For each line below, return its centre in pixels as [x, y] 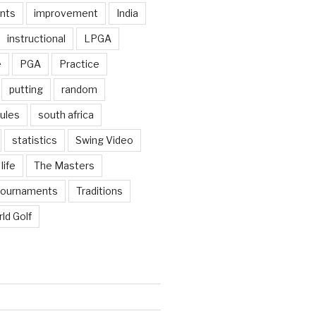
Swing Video [104, 140]
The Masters [64, 166]
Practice [79, 64]
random [79, 90]
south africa [66, 115]
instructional [36, 39]
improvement [66, 13]
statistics [34, 140]
